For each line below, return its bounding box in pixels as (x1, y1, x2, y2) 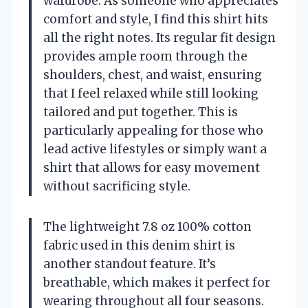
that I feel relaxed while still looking (43, 86, 258, 102)
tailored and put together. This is (43, 104, 238, 120)
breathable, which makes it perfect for (43, 275, 270, 291)
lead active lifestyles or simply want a (43, 142, 267, 157)
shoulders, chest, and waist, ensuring (43, 67, 262, 83)
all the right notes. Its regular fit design (43, 30, 276, 46)
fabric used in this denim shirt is (43, 238, 235, 254)
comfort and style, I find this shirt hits (43, 12, 268, 27)
